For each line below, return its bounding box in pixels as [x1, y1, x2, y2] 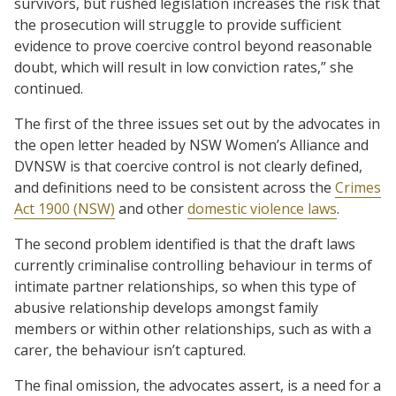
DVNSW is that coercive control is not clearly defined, [14, 156, 362, 176]
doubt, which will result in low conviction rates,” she [14, 57, 354, 77]
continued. [14, 78, 83, 98]
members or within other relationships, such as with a [14, 318, 371, 339]
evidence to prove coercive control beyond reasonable [14, 35, 372, 56]
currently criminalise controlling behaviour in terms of [14, 255, 372, 275]
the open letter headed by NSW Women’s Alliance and [14, 134, 369, 155]
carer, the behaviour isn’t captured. [14, 339, 246, 360]
